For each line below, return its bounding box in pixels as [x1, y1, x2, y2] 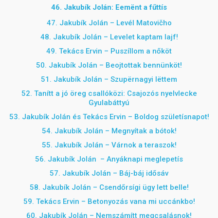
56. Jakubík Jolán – [35, 155, 107, 163]
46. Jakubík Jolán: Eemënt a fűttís [51, 3, 167, 12]
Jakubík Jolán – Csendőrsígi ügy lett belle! [42, 183, 189, 192]
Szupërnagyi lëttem [110, 75, 177, 84]
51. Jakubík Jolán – [41, 75, 110, 84]
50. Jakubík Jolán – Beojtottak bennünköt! [36, 61, 182, 70]
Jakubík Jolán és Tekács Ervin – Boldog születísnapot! [21, 112, 209, 121]
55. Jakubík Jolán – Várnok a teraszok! [41, 141, 177, 149]
